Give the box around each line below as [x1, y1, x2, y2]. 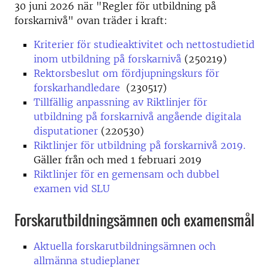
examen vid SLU [34, 183, 110, 195]
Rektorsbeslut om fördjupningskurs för [34, 67, 219, 79]
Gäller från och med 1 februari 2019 [34, 154, 202, 166]
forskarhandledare [34, 82, 123, 94]
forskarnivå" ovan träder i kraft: [14, 14, 168, 26]
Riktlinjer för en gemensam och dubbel [34, 168, 219, 180]
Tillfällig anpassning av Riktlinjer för [34, 96, 207, 108]
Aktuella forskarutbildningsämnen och [34, 240, 216, 252]
